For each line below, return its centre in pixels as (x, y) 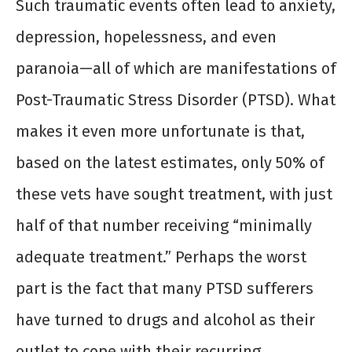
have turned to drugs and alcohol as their (165, 320)
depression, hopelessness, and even (146, 37)
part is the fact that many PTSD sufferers (165, 289)
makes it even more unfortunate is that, (160, 132)
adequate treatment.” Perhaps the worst (161, 257)
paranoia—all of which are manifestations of (176, 69)
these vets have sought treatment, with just (174, 194)
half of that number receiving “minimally (164, 226)
